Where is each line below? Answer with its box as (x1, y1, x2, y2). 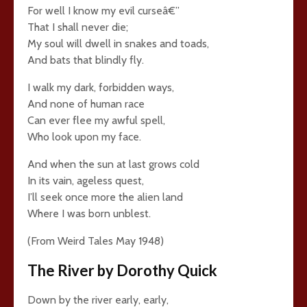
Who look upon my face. (27, 130, 141, 143)
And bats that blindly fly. (27, 53, 144, 66)
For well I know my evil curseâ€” (27, 4, 180, 17)
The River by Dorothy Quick (27, 261, 217, 280)
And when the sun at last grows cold (27, 158, 199, 171)
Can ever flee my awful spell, (27, 114, 165, 127)
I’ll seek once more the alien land (27, 191, 183, 204)
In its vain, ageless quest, (27, 174, 144, 187)
